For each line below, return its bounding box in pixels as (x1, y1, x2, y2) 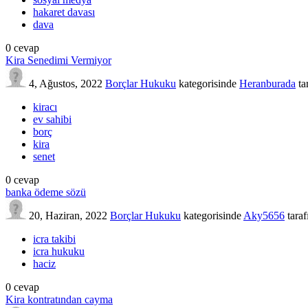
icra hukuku (33, 245, 85, 257)
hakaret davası (33, 5, 95, 18)
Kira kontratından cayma (5, 293, 113, 305)
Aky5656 (243, 209, 285, 221)
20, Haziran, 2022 (29, 209, 107, 221)
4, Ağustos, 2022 (29, 77, 102, 89)
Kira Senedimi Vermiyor (5, 54, 111, 66)
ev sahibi (33, 113, 71, 125)
